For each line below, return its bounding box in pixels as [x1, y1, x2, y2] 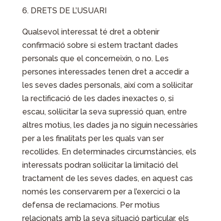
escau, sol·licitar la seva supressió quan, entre [22, 107, 187, 116]
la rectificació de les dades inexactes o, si [22, 94, 174, 103]
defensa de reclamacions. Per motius [22, 200, 160, 210]
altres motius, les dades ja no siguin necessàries [22, 120, 198, 130]
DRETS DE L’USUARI [30, 6, 107, 15]
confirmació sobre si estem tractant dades [22, 40, 178, 50]
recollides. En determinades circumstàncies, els [22, 147, 196, 156]
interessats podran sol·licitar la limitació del [22, 160, 178, 170]
